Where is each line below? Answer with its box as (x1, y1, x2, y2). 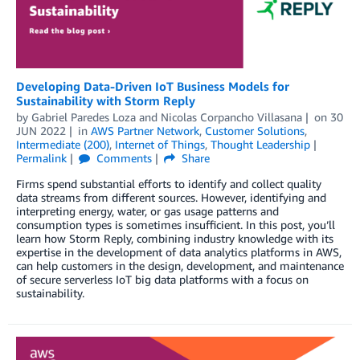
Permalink (16, 150, 67, 165)
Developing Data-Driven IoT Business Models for (16, 78, 289, 93)
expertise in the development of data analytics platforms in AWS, (16, 244, 342, 259)
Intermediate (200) (16, 137, 109, 151)
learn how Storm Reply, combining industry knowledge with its (16, 231, 333, 245)
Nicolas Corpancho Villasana (161, 109, 302, 124)
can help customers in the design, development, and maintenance (16, 258, 344, 272)
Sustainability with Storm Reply (16, 92, 195, 108)
